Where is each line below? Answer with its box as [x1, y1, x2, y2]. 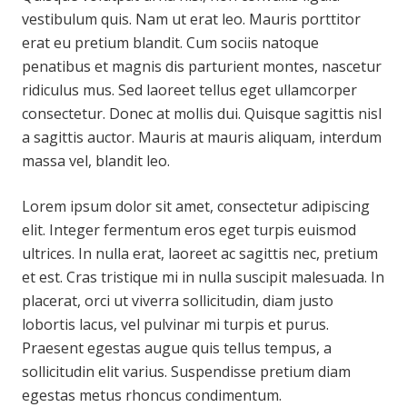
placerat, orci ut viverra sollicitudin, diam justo [22, 291, 333, 311]
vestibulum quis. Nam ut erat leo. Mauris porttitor [22, 9, 361, 29]
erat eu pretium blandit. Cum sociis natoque [22, 33, 319, 53]
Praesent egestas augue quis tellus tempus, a [22, 338, 332, 358]
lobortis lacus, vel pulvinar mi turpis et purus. [22, 314, 329, 334]
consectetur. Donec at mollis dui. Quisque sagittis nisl [22, 104, 382, 124]
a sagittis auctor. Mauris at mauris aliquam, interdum [22, 127, 382, 147]
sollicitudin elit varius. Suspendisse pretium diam [22, 362, 351, 382]
